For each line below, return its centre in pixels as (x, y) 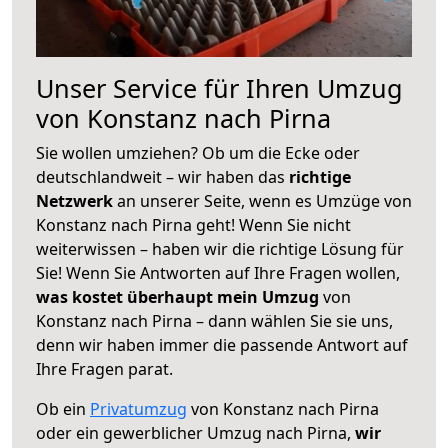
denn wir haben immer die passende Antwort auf (222, 344)
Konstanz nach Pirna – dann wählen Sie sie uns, (214, 320)
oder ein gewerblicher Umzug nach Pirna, (195, 432)
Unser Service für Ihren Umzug (219, 87)
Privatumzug (138, 408)
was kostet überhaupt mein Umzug (177, 296)
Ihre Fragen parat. (104, 368)
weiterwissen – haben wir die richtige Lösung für (220, 248)
